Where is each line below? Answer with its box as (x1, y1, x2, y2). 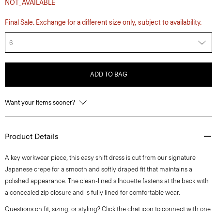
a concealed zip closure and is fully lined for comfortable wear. (5, 189, 180, 196)
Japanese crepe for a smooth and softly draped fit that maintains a (5, 166, 192, 173)
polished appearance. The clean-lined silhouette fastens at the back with (5, 177, 209, 185)
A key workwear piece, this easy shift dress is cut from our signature (5, 154, 196, 161)
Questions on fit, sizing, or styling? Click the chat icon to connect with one (5, 205, 211, 213)
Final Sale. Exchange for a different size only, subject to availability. (5, 18, 201, 27)
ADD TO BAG (90, 71, 127, 78)
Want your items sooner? (5, 99, 77, 106)
